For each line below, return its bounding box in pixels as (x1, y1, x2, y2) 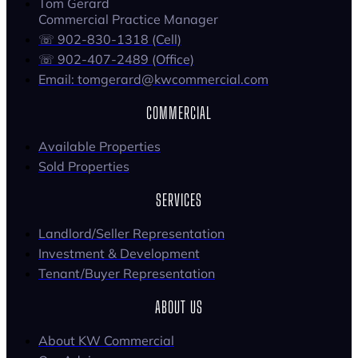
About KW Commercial (38, 332, 174, 349)
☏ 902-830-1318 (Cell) (38, 31, 181, 48)
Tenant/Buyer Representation (38, 265, 215, 282)
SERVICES (156, 190, 202, 210)
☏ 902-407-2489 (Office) (38, 51, 194, 68)
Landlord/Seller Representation (38, 225, 225, 242)
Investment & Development (38, 245, 200, 262)
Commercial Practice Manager (38, 11, 218, 28)
